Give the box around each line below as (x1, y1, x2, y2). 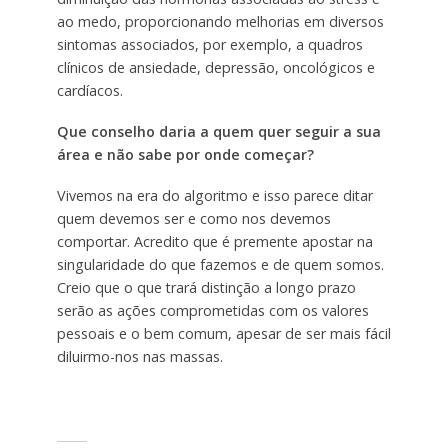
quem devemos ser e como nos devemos (56, 208, 331, 228)
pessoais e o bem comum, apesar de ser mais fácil (56, 323, 391, 343)
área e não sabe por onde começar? (56, 144, 314, 164)
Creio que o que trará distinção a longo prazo (56, 277, 356, 297)
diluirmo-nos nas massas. (56, 346, 223, 366)
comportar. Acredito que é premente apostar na (56, 231, 373, 251)
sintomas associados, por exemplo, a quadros (56, 34, 363, 54)
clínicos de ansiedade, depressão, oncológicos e (56, 57, 375, 77)
